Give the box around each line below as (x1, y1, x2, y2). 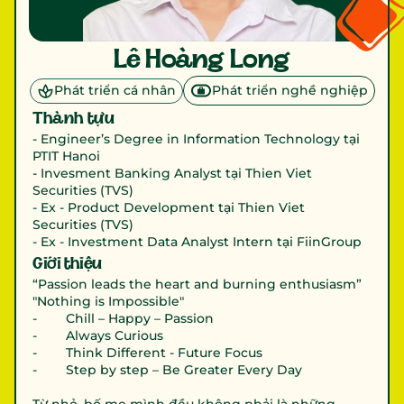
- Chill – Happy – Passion (32, 310, 214, 326)
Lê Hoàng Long (113, 44, 291, 73)
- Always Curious (32, 327, 163, 344)
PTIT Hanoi (32, 148, 100, 164)
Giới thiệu (32, 254, 102, 272)
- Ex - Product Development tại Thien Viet (32, 199, 305, 216)
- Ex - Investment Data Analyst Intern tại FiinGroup (32, 234, 362, 250)
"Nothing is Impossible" (32, 293, 184, 309)
